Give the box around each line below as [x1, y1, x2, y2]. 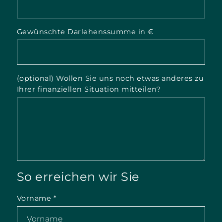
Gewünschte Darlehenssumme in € [16, 27, 154, 36]
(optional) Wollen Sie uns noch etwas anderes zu [16, 73, 204, 83]
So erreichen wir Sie [16, 169, 140, 184]
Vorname [16, 193, 54, 203]
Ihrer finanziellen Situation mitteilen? [16, 84, 161, 94]
